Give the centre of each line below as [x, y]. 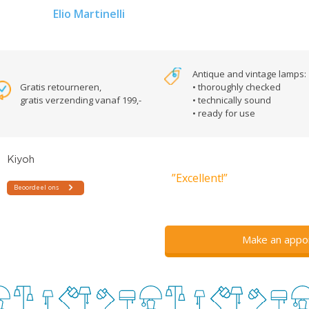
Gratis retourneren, [61, 87]
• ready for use [224, 113]
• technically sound [232, 100]
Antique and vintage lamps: [249, 74]
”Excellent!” [200, 178]
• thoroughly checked [237, 87]
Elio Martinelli [89, 14]
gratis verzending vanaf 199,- [81, 100]
